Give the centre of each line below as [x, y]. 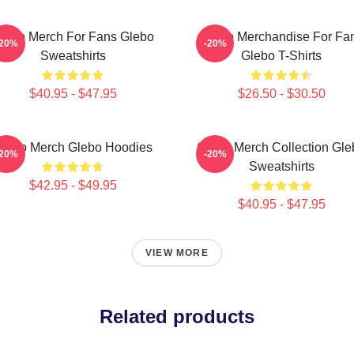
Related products [177, 316]
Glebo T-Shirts [281, 56]
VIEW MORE [177, 253]
